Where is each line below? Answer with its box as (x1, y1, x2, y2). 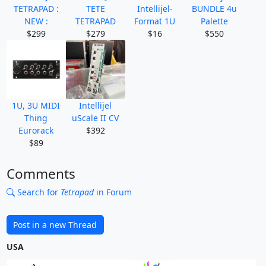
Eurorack (18, 124, 53, 136)
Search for (14, 186, 61, 198)
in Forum (93, 186, 132, 198)
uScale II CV (72, 112, 119, 123)
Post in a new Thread (13, 219, 97, 231)
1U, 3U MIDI (12, 99, 60, 111)
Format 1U (134, 15, 175, 27)
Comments (6, 164, 75, 183)
